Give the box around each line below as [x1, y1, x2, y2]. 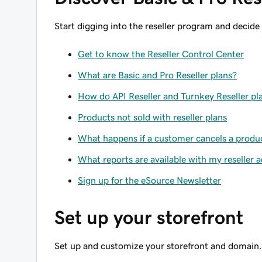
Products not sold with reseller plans [78, 112, 227, 122]
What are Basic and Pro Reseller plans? [78, 70, 237, 80]
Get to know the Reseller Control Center [78, 49, 244, 58]
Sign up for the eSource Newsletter [78, 175, 221, 185]
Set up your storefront [54, 208, 243, 227]
